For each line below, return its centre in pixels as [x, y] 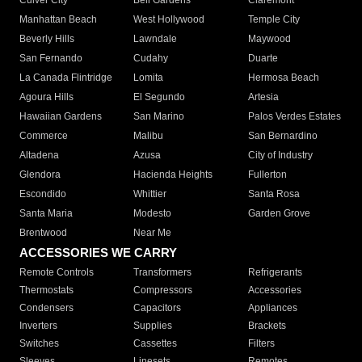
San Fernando [51, 59]
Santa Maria [46, 214]
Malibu [149, 136]
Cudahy [151, 59]
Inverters [38, 326]
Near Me [153, 233]
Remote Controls [57, 273]
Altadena [39, 156]
